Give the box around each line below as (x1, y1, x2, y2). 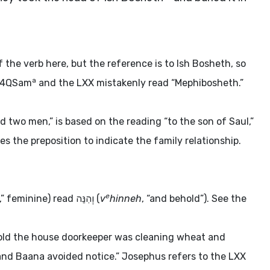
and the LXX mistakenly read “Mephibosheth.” (36, 77, 243, 89)
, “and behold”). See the (142, 193, 246, 204)
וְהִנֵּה (76, 193, 94, 204)
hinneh (110, 193, 142, 204)
